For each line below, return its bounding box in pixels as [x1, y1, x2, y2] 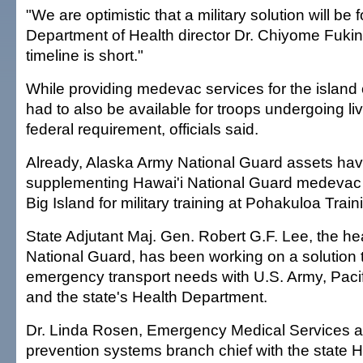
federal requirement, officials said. [26, 120, 258, 138]
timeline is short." [26, 46, 143, 64]
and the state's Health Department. [26, 288, 267, 305]
